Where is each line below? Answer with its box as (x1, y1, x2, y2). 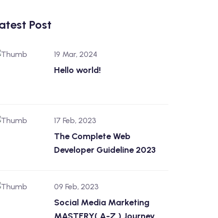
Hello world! (54, 65, 101, 75)
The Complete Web (54, 131, 130, 142)
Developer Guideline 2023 (54, 145, 156, 155)
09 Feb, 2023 (54, 182, 99, 191)
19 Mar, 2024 (54, 50, 97, 59)
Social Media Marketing (54, 197, 149, 208)
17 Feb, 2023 (54, 116, 96, 125)
